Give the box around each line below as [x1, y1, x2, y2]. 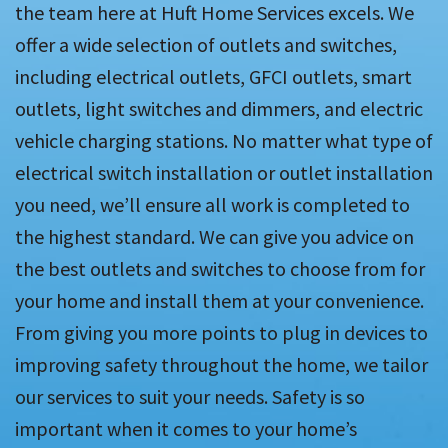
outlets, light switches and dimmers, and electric [15, 96, 423, 122]
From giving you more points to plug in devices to [15, 320, 428, 346]
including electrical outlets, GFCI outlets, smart [15, 64, 412, 90]
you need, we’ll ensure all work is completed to [15, 192, 410, 218]
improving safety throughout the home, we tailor [15, 352, 428, 378]
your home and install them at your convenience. [15, 288, 424, 314]
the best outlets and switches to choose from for [15, 256, 425, 282]
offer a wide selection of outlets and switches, [15, 32, 397, 58]
